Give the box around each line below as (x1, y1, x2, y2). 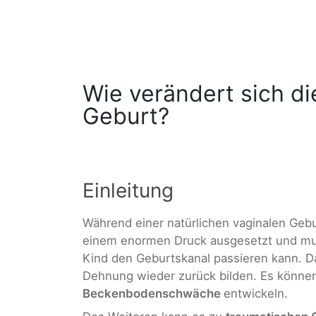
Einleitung (83, 178, 174, 202)
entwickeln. (224, 286, 288, 300)
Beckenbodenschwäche (83, 286, 224, 300)
